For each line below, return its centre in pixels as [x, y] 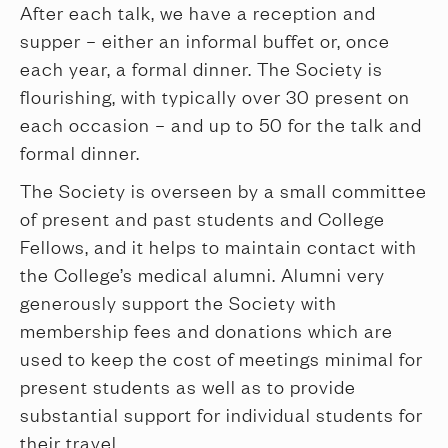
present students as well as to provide [188, 386]
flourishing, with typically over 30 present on [215, 96]
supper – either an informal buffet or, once [205, 40]
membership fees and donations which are [206, 330]
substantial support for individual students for [221, 414]
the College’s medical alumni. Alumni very [202, 274]
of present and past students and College [202, 218]
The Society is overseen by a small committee [223, 190]
